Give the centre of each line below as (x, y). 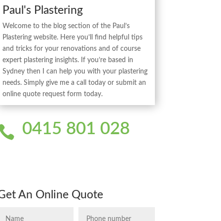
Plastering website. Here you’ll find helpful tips (72, 38)
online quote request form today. (52, 94)
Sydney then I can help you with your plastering (75, 72)
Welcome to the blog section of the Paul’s (66, 26)
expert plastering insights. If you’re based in (68, 60)
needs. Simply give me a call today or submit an (74, 83)
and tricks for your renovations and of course (71, 49)
